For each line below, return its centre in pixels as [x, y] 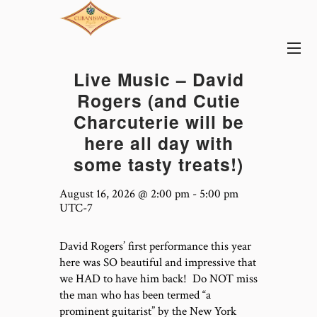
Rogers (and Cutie [158, 100]
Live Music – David [158, 79]
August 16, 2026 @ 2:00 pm [125, 194]
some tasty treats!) [158, 164]
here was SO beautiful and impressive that [158, 262]
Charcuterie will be [158, 121]
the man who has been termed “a [135, 295]
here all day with [158, 143]
